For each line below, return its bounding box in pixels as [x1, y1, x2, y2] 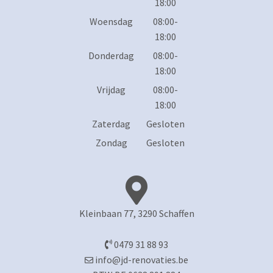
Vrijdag [97, 83, 126, 96]
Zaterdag [92, 118, 130, 130]
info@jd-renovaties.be [95, 253, 188, 266]
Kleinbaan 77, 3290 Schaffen [79, 207, 194, 219]
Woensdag [90, 15, 133, 27]
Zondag [95, 136, 127, 149]
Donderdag [88, 49, 134, 62]
